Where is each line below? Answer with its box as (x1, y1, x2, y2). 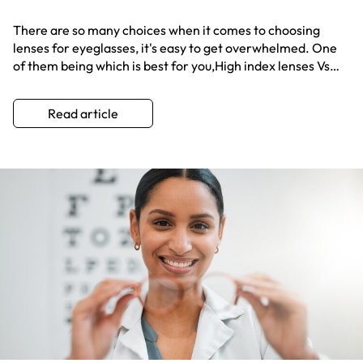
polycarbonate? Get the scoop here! (13, 75, 220, 92)
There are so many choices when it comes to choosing (13, 22, 320, 39)
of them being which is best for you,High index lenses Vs (13, 58, 330, 75)
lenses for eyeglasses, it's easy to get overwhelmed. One (13, 40, 337, 57)
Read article (48, 105, 118, 122)
